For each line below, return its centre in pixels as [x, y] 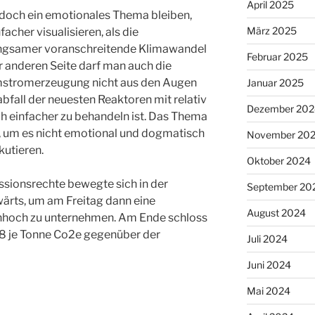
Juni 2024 [269, 265]
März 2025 [271, 31]
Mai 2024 [268, 291]
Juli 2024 [267, 239]
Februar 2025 [277, 57]
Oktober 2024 [278, 161]
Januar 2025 [275, 83]
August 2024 [276, 213]
